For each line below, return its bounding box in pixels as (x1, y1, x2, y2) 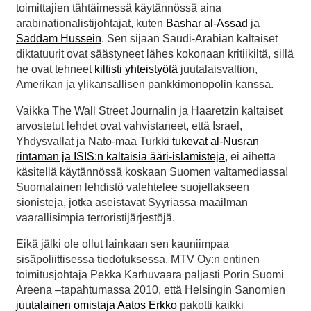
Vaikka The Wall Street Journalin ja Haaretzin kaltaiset (16, 105, 283, 117)
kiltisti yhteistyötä (92, 63, 180, 76)
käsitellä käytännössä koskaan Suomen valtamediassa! (16, 166, 288, 178)
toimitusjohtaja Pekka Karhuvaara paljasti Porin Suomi (16, 269, 284, 281)
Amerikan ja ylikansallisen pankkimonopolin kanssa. (16, 78, 274, 91)
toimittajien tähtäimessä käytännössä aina (16, 2, 221, 15)
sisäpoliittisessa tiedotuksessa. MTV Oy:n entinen (16, 253, 260, 266)
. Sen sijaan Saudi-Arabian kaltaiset (101, 33, 278, 45)
